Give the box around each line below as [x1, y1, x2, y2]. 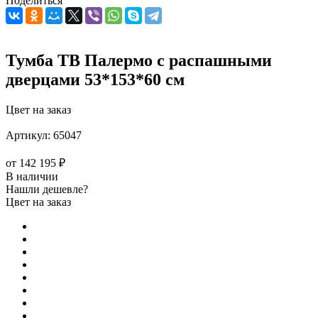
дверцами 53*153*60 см [6, 70, 185, 89]
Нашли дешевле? [6, 182, 88, 195]
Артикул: [6, 128, 50, 141]
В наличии [6, 170, 58, 182]
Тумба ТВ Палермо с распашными [6, 50, 272, 70]
